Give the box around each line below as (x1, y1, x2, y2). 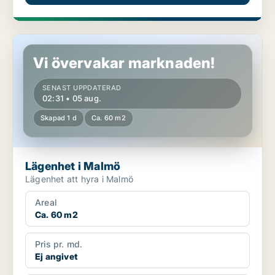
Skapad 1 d (41, 114, 77, 123)
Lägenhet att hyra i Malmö (25, 174, 133, 185)
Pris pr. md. (35, 239, 83, 250)
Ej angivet (35, 251, 77, 262)
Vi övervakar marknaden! (33, 54, 215, 72)
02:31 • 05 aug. (42, 93, 101, 104)
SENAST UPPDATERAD (42, 83, 122, 93)
